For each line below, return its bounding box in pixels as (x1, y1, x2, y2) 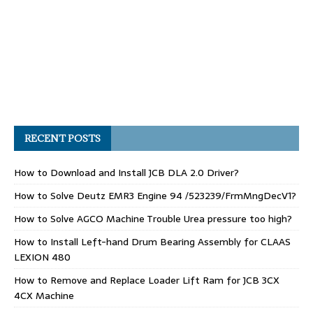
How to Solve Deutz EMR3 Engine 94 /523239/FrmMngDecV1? (14, 187, 296, 203)
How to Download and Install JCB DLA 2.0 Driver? (14, 164, 239, 180)
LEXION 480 (14, 249, 71, 265)
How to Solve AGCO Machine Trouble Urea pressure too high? (14, 210, 292, 226)
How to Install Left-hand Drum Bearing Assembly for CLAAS (14, 233, 291, 249)
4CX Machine (14, 287, 74, 303)
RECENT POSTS (24, 131, 101, 145)
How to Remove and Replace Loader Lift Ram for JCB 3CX (14, 272, 279, 288)
